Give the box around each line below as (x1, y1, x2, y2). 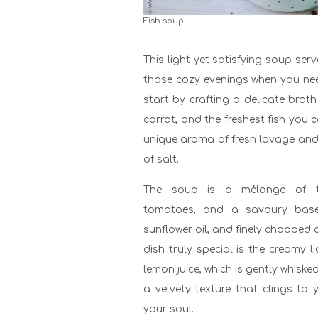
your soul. (143, 304, 194, 315)
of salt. (143, 154, 179, 165)
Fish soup (143, 16, 184, 26)
